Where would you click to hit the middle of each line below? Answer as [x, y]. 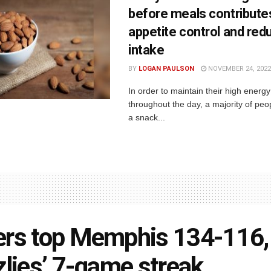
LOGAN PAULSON [166, 69]
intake [146, 50]
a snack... [147, 118]
